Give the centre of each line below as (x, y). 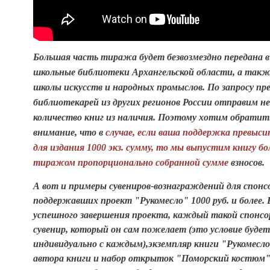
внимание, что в (68, 132)
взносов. (248, 162)
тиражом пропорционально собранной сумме (132, 162)
